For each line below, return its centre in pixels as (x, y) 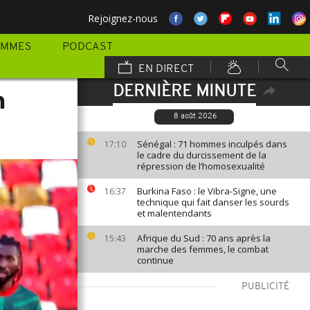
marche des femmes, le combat (203, 249)
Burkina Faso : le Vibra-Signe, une (207, 191)
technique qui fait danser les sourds (213, 202)
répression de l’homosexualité (201, 166)
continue (155, 260)
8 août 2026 (195, 117)
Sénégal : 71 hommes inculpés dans (212, 144)
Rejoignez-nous (123, 18)
